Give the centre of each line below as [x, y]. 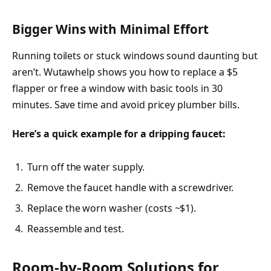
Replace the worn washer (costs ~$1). [112, 208]
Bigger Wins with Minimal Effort [110, 29]
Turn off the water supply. [86, 167]
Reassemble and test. [76, 228]
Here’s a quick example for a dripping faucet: [119, 133]
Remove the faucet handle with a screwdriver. [130, 187]
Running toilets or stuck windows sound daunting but [135, 55]
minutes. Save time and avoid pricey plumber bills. [126, 104]
